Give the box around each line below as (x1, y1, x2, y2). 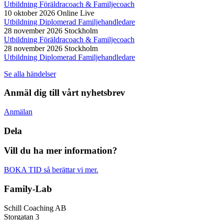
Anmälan (4, 108, 32, 116)
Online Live (57, 8, 94, 17)
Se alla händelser (4, 69, 56, 78)
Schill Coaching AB (4, 203, 66, 212)
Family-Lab (4, 183, 52, 194)
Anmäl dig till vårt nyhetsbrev (4, 87, 125, 98)
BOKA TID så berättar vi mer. (4, 165, 98, 174)
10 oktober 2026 (4, 8, 57, 17)
